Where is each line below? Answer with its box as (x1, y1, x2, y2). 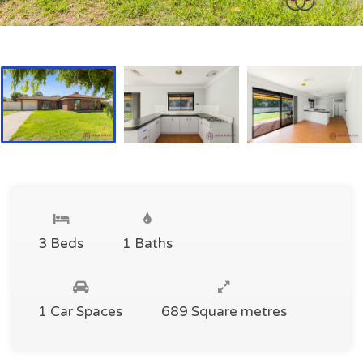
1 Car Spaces (38, 302, 122, 320)
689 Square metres (161, 302, 287, 320)
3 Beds (38, 234, 83, 252)
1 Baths (122, 234, 173, 252)
